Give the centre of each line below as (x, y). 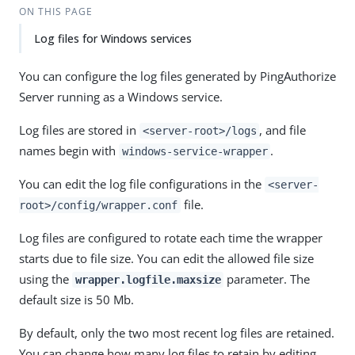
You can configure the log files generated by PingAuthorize (177, 76)
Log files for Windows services (113, 38)
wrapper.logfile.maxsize (148, 280)
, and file (283, 130)
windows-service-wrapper (195, 151)
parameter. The (267, 279)
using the (46, 279)
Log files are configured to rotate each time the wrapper (171, 238)
